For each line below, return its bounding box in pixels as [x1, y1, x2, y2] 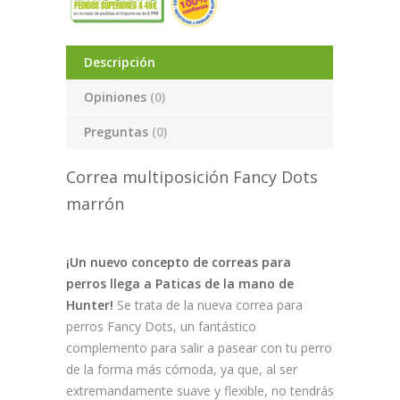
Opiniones [84, 88, 150, 106]
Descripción [84, 54, 155, 71]
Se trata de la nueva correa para [113, 296, 303, 314]
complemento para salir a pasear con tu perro [66, 339, 332, 357]
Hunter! [66, 296, 113, 314]
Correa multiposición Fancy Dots [66, 166, 318, 188]
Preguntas [84, 123, 152, 141]
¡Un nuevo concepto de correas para [66, 254, 291, 271]
